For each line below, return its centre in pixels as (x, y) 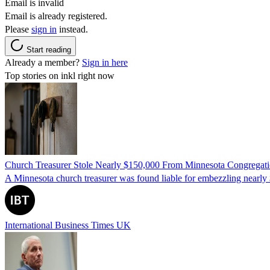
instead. (72, 29)
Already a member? (43, 62)
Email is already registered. (56, 16)
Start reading (49, 49)
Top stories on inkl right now (60, 75)
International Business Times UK (68, 225)
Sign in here (105, 62)
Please (18, 29)
